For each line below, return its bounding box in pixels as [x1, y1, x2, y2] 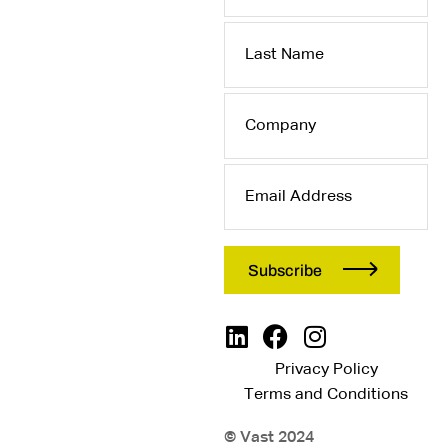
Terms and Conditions [244, 387, 408, 403]
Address [239, 194, 301, 210]
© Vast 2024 [224, 430, 314, 446]
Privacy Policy [274, 362, 378, 378]
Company [239, 107, 310, 123]
